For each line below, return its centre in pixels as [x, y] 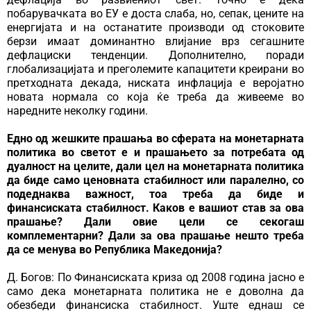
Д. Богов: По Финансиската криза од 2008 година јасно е [155, 278]
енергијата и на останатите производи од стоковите [155, 28]
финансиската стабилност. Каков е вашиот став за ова [155, 208]
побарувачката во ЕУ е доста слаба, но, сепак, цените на [155, 14]
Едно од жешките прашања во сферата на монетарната [155, 139]
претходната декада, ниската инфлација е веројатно [155, 83]
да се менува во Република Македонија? [115, 250]
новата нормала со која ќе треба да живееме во [155, 97]
